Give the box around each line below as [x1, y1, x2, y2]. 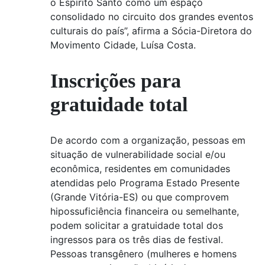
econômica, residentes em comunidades [50, 162, 230, 174]
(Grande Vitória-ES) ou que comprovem [50, 190, 229, 203]
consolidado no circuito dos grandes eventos [50, 11, 253, 23]
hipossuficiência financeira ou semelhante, [50, 205, 239, 217]
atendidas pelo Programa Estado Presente [50, 176, 240, 189]
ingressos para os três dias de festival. [50, 233, 223, 245]
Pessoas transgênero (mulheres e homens [50, 247, 237, 260]
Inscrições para [50, 69, 181, 92]
